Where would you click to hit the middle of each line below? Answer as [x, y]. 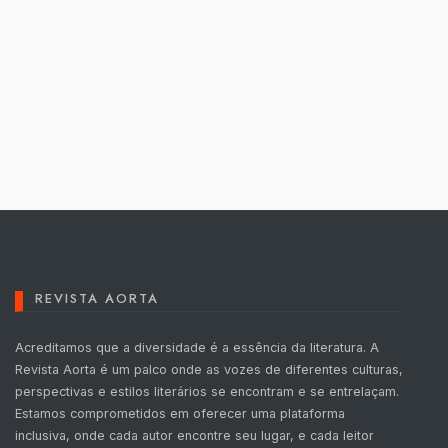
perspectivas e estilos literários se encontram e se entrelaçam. [207, 392]
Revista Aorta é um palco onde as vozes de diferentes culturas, [209, 370]
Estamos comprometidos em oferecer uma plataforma [180, 414]
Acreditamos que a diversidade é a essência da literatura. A [197, 348]
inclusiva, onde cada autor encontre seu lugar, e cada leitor [194, 436]
